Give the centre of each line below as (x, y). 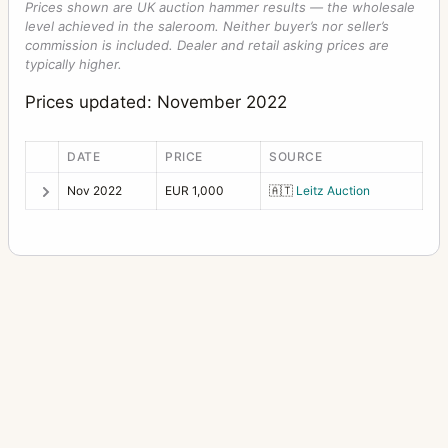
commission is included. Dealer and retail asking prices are (207, 45)
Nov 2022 (94, 190)
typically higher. (73, 64)
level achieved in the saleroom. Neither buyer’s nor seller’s (207, 26)
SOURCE (296, 156)
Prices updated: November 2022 (156, 102)
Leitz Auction (333, 190)
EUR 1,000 (194, 190)
